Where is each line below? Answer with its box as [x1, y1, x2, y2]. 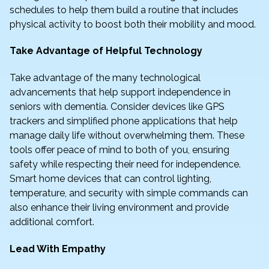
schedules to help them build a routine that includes [10, 4, 238, 16]
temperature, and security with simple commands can [10, 187, 248, 199]
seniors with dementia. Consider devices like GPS [10, 101, 225, 113]
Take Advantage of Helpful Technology [10, 45, 202, 57]
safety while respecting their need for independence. [10, 159, 241, 171]
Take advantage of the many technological [10, 72, 201, 84]
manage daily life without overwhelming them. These [10, 130, 244, 142]
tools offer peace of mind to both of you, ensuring [10, 144, 229, 156]
